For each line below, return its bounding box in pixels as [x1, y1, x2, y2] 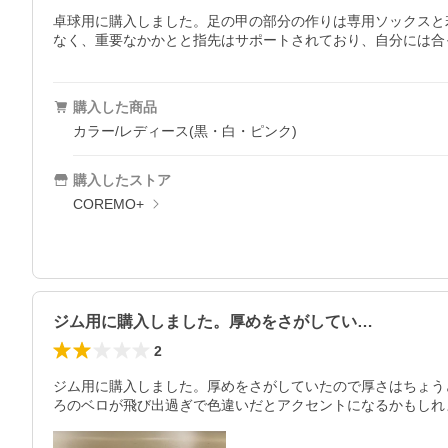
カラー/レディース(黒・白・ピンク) [73, 123, 297, 140]
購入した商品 [73, 99, 157, 116]
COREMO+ [73, 196, 144, 213]
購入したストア [73, 172, 171, 189]
